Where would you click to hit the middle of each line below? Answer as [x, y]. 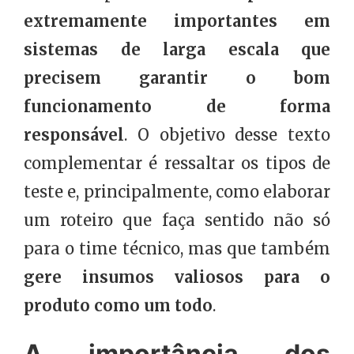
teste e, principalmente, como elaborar [177, 192]
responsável [74, 135]
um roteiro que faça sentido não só [177, 220]
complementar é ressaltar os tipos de [177, 164]
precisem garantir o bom [177, 78]
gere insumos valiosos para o [177, 277]
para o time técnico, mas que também [177, 249]
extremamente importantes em [177, 21]
